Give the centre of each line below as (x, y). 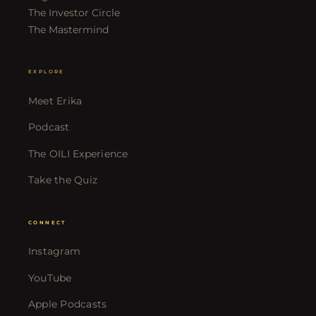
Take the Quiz (63, 180)
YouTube (50, 278)
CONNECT (47, 222)
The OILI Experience (78, 153)
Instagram (54, 251)
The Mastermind (68, 29)
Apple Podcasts (67, 304)
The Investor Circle (74, 12)
